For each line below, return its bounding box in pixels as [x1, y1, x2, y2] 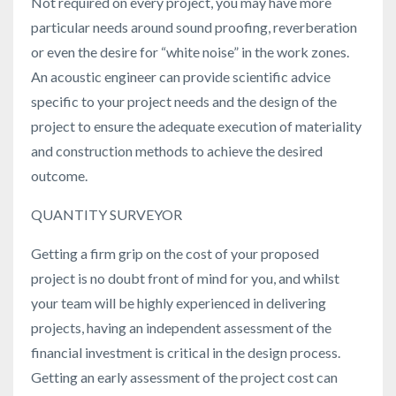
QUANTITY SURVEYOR [31, 206, 182, 224]
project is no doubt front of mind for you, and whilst [31, 270, 339, 287]
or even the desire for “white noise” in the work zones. [31, 43, 352, 61]
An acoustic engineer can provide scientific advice [31, 68, 331, 86]
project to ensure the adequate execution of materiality [31, 118, 362, 135]
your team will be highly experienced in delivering [31, 294, 326, 312]
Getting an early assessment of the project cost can [31, 369, 338, 386]
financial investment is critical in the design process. [31, 344, 343, 362]
